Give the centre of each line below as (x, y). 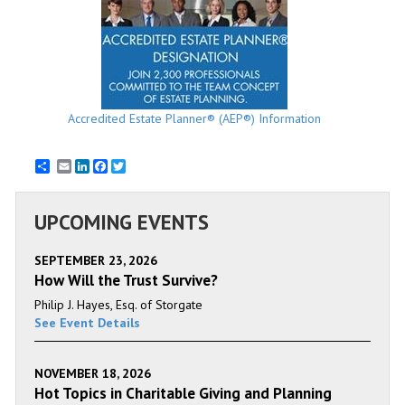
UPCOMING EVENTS (122, 221)
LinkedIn (112, 166)
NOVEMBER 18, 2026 (93, 373)
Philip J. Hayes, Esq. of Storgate (118, 304)
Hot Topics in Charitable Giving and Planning (183, 393)
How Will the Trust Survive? (126, 280)
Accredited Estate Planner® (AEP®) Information (194, 118)
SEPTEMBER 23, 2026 (96, 260)
